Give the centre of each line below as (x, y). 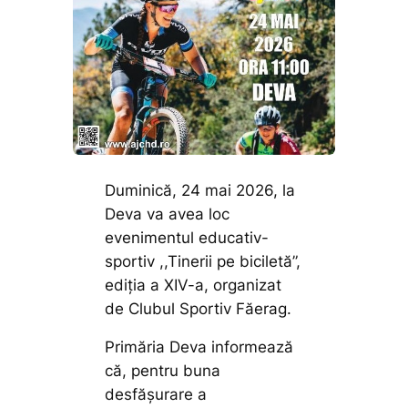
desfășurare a (156, 395)
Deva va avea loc (168, 214)
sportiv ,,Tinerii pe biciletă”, (203, 261)
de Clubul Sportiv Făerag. (199, 308)
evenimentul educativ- (187, 237)
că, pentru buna (163, 371)
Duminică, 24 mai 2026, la (200, 190)
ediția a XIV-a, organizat (194, 285)
